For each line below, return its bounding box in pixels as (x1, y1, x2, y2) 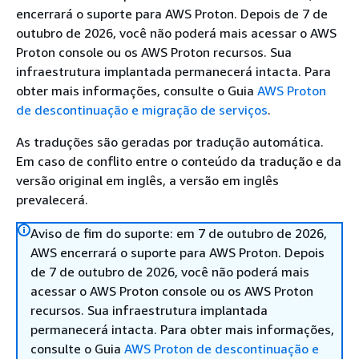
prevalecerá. (16, 192, 88, 208)
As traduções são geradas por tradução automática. (16, 134, 324, 150)
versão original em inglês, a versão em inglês (16, 172, 279, 188)
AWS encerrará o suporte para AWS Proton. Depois (30, 244, 325, 260)
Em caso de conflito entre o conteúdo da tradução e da (16, 153, 341, 169)
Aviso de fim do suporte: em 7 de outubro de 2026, (30, 225, 327, 241)
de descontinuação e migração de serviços (16, 102, 268, 118)
